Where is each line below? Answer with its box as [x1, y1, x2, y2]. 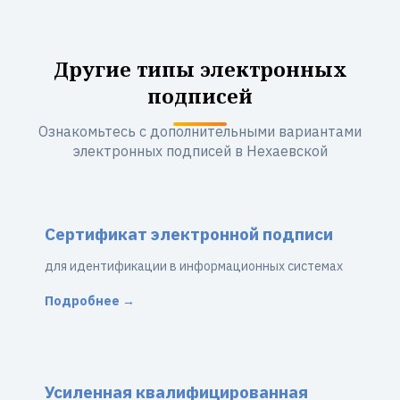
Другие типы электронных [53, 55, 347, 82]
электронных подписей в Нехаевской [72, 142, 328, 160]
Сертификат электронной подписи [45, 223, 333, 245]
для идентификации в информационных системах [45, 258, 343, 274]
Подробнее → [45, 293, 135, 309]
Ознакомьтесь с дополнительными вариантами [38, 122, 362, 140]
